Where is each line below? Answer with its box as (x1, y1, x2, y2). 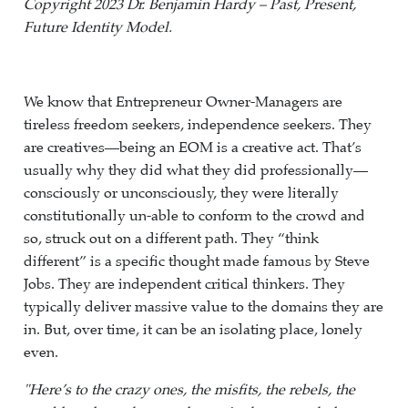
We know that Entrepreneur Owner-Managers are (24, 93, 342, 111)
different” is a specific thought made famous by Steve (24, 252, 370, 270)
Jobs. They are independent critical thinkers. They (24, 275, 345, 293)
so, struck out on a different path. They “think (24, 229, 319, 248)
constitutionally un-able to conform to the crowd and (24, 207, 365, 225)
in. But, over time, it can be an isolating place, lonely (24, 321, 362, 339)
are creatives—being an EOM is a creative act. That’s (24, 138, 362, 157)
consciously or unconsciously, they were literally (24, 184, 339, 202)
